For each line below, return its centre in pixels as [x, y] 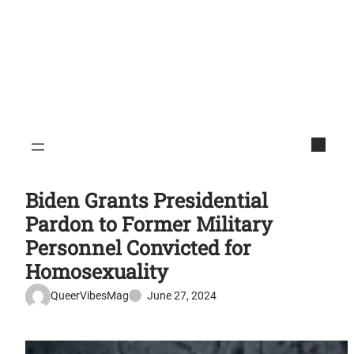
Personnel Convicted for [138, 247]
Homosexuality [97, 271]
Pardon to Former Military [149, 224]
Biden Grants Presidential [147, 200]
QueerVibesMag [90, 296]
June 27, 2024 [182, 296]
